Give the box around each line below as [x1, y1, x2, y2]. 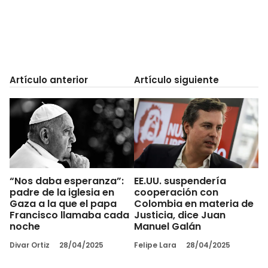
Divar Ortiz [10, 239, 50, 250]
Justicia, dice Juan [134, 208, 226, 222]
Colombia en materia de [134, 196, 254, 211]
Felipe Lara [134, 239, 176, 250]
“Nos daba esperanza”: [10, 173, 124, 188]
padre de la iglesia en [10, 185, 114, 199]
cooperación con [134, 185, 218, 199]
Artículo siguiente [134, 74, 219, 87]
